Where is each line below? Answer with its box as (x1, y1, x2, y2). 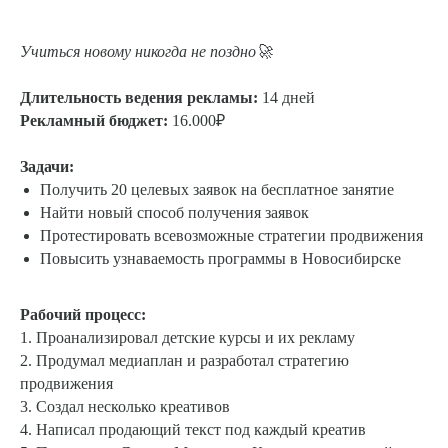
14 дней (258, 88, 315, 106)
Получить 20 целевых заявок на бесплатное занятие (40, 180, 394, 198)
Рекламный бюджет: (20, 111, 172, 129)
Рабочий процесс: (20, 305, 146, 323)
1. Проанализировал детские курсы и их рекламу (20, 328, 355, 346)
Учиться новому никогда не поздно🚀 (20, 42, 272, 60)
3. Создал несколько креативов (20, 397, 230, 415)
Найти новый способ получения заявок (40, 203, 309, 221)
